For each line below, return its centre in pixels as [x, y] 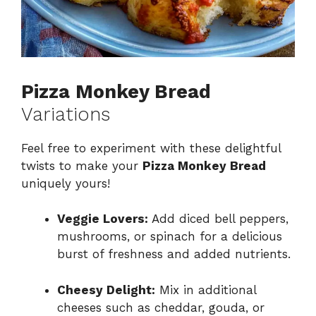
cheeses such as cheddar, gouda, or [161, 307]
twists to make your [82, 165]
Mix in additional [206, 290]
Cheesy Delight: [106, 290]
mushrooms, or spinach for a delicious [170, 237]
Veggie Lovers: [103, 219]
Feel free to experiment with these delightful [151, 148]
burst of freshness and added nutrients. [174, 254]
